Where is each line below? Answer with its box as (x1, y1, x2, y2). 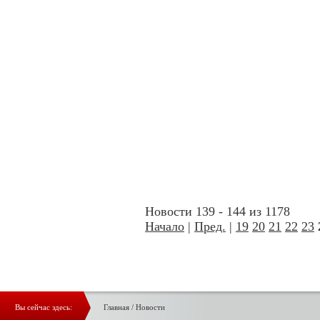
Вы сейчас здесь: (15, 302, 72, 311)
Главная (104, 302, 129, 311)
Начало (145, 219, 184, 234)
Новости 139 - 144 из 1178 (145, 204, 290, 219)
